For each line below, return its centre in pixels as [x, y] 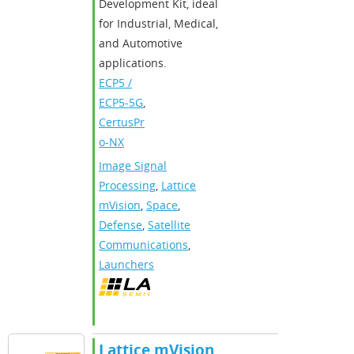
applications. [133, 62]
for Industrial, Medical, [158, 23]
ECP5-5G [121, 102]
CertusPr [122, 122]
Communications [143, 244]
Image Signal [133, 165]
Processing [127, 185]
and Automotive [141, 43]
